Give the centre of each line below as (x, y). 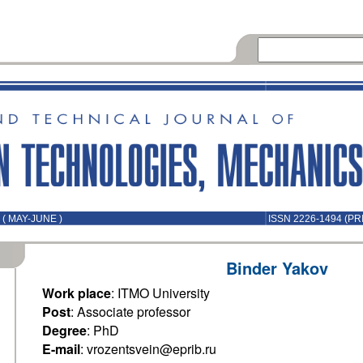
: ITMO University (160, 293)
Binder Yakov (277, 268)
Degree (64, 330)
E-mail (61, 349)
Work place (77, 293)
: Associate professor (130, 312)
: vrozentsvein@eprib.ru (148, 349)
